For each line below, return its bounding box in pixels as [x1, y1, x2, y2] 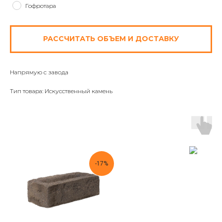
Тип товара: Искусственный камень [10, 87, 112, 95]
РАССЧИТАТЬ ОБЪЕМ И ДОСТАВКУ [43, 34, 179, 44]
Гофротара [25, 1, 56, 9]
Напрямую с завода [10, 68, 68, 76]
